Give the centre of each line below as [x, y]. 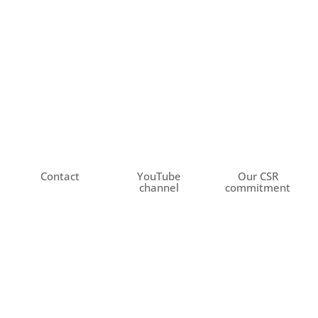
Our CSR [258, 176]
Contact [60, 176]
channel [159, 188]
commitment [258, 188]
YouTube [159, 176]
